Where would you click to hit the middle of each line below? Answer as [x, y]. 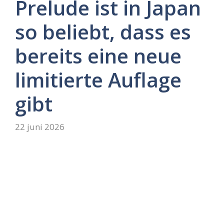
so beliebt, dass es [103, 32]
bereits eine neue [98, 56]
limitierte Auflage [98, 80]
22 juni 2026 [40, 126]
